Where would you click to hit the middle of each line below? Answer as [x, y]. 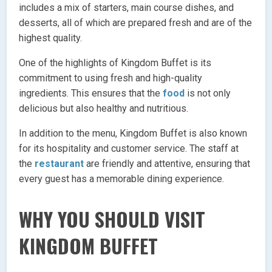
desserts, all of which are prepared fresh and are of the [136, 22]
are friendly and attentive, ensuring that [167, 163]
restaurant [59, 163]
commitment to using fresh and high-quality [111, 78]
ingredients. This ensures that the [91, 93]
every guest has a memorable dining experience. [122, 178]
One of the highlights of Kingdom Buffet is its [115, 63]
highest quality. [51, 38]
